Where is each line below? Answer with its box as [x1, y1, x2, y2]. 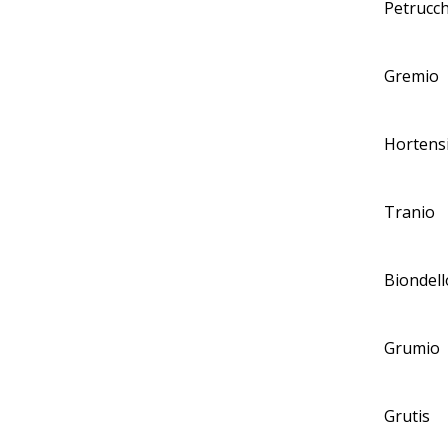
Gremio [384, 65, 439, 87]
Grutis [384, 405, 430, 427]
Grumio [384, 337, 440, 359]
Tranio [384, 201, 435, 223]
